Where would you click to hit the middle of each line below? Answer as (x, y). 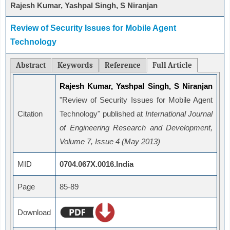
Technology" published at (102, 114)
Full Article (172, 65)
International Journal (179, 114)
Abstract (31, 65)
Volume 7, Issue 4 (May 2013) (110, 142)
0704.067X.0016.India (97, 164)
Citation (30, 114)
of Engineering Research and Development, (136, 128)
